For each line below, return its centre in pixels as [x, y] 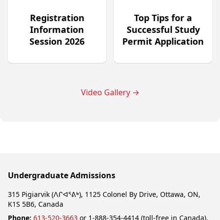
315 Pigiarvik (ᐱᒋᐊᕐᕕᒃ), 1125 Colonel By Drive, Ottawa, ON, [104, 194]
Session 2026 [57, 41]
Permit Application [163, 41]
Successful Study [163, 29]
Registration [57, 17]
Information [57, 29]
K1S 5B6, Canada [36, 204]
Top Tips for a [163, 17]
